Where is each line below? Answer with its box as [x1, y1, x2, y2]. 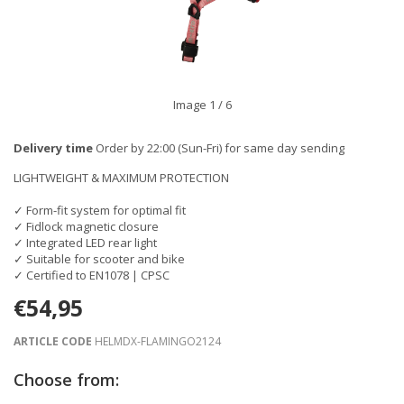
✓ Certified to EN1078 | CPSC [14, 267, 170, 283]
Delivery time [14, 140, 93, 156]
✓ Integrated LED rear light [14, 234, 157, 251]
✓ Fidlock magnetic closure [14, 218, 159, 234]
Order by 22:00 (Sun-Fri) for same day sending [93, 140, 344, 156]
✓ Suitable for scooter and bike [14, 251, 185, 267]
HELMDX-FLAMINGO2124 [92, 334, 221, 349]
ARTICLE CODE [14, 334, 92, 349]
